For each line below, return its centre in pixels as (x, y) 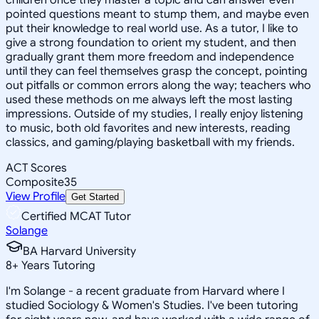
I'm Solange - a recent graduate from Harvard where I (145, 291)
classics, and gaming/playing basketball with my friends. (150, 142)
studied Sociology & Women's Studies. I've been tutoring (152, 305)
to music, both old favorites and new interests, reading (148, 128)
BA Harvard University (79, 251)
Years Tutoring (57, 265)
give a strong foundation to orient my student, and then (151, 42)
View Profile (36, 196)
